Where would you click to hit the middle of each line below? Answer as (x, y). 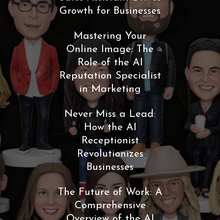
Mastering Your (110, 36)
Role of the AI (110, 62)
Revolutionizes (110, 154)
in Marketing (110, 89)
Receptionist (110, 140)
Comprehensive (110, 205)
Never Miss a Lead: (110, 114)
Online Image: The (110, 49)
